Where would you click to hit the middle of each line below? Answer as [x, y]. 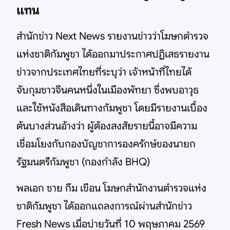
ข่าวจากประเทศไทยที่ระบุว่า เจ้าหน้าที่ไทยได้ [104, 72]
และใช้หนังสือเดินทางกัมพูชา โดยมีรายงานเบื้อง [112, 108]
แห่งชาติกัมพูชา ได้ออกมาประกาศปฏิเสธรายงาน [113, 54]
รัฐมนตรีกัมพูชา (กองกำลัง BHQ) [83, 162]
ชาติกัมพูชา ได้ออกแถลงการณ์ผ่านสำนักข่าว [104, 206]
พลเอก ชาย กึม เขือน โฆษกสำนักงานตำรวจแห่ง [111, 188]
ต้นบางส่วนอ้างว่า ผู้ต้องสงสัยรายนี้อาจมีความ [107, 126]
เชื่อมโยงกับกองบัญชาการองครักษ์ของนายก [106, 144]
